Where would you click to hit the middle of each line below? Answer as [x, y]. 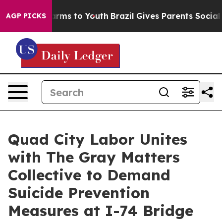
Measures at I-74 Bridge [101, 211]
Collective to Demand [89, 175]
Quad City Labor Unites [98, 139]
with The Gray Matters [94, 157]
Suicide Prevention [79, 193]
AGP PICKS [26, 16]
